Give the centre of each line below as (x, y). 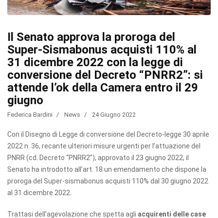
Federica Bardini (30, 114)
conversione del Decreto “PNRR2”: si (105, 75)
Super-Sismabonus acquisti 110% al (102, 49)
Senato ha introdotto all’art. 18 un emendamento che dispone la (107, 169)
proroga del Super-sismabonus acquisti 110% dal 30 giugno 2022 (108, 181)
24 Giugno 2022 (114, 114)
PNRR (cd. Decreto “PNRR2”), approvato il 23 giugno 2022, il (98, 157)
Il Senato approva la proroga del (91, 37)
